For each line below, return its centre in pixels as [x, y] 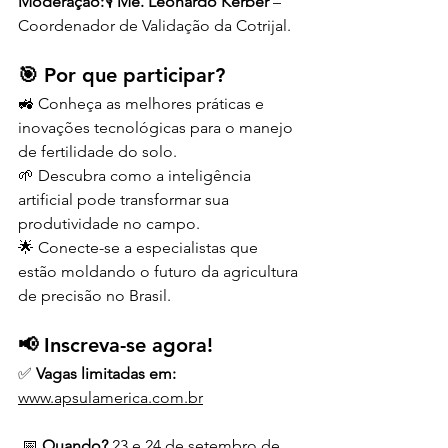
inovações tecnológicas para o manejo [157, 127]
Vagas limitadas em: [106, 373]
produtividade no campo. [109, 223]
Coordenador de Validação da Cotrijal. [154, 25]
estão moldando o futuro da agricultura [160, 271]
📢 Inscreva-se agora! [115, 345]
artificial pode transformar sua [125, 199]
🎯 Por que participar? [121, 75]
